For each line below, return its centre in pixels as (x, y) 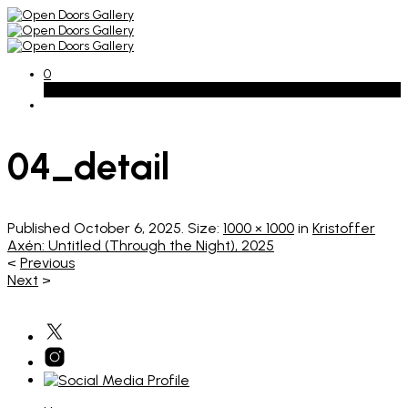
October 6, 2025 (127, 229)
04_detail (88, 167)
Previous (47, 263)
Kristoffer (344, 229)
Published (41, 229)
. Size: (202, 229)
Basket (63, 90)
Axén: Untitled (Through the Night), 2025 (141, 246)
